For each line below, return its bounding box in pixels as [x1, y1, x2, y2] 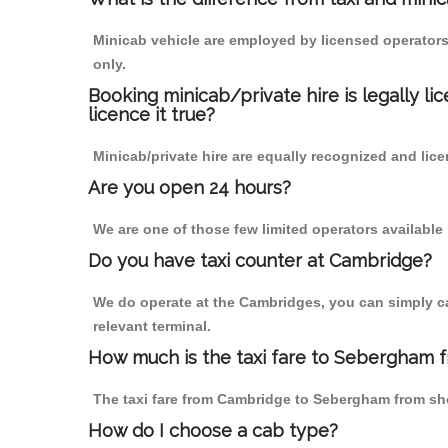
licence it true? [88, 104, 215, 126]
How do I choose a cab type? [88, 420, 338, 442]
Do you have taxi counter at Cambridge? [88, 250, 432, 272]
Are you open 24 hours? [88, 177, 291, 199]
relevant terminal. [93, 318, 211, 335]
